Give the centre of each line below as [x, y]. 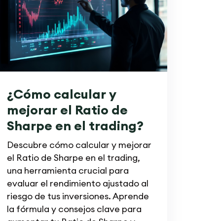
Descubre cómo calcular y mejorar [79, 145]
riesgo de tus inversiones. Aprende [78, 196]
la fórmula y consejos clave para [74, 209]
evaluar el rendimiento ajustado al [77, 183]
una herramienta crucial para [68, 170]
